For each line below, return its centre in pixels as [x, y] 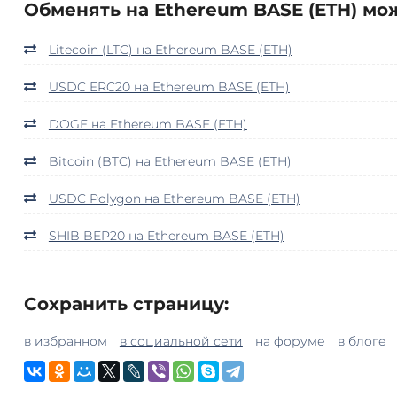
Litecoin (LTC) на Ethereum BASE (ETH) [170, 49]
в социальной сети [181, 341]
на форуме [290, 341]
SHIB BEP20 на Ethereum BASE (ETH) [166, 235]
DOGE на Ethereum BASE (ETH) [148, 124]
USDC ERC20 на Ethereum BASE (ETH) [169, 86]
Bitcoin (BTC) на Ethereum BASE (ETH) [170, 161]
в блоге [362, 341]
